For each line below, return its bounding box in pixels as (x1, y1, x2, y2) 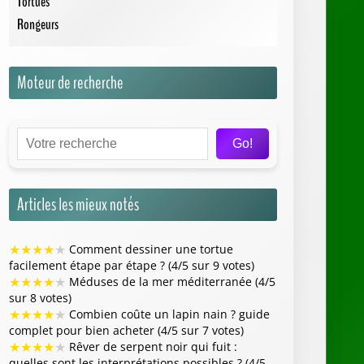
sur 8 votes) (9, 289, 71, 305)
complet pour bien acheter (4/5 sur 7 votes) (9, 322, 244, 338)
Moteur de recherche (17, 70, 123, 95)
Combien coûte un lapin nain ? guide (66, 305, 270, 322)
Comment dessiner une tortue (66, 240, 233, 257)
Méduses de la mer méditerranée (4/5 (66, 273, 275, 289)
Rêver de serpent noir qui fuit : (66, 338, 237, 354)
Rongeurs (17, 14, 58, 34)
